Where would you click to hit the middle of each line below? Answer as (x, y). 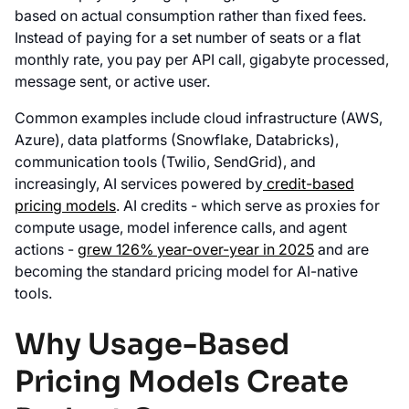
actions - (46, 250)
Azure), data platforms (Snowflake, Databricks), (177, 140)
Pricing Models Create (182, 382)
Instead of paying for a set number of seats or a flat (188, 38)
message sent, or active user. (112, 82)
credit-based (309, 184)
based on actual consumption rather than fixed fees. (190, 16)
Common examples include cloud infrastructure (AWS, (199, 118)
